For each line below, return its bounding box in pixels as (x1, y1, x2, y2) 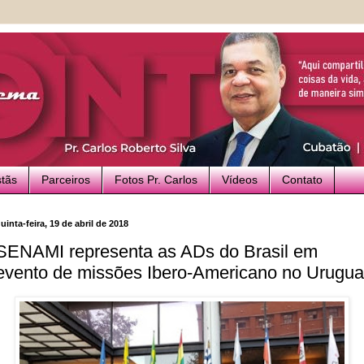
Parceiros (41, 173, 90, 187)
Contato (282, 173, 323, 187)
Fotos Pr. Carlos (115, 173, 197, 187)
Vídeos (222, 173, 258, 187)
